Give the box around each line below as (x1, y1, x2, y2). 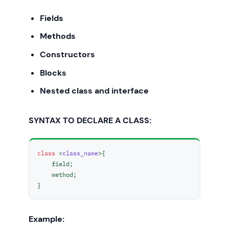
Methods (40, 31, 76, 42)
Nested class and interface (40, 85, 149, 97)
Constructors (40, 49, 96, 60)
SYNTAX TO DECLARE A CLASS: (29, 115, 151, 126)
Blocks (40, 67, 67, 78)
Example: (29, 214, 64, 225)
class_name (62, 149, 98, 157)
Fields (40, 12, 64, 24)
